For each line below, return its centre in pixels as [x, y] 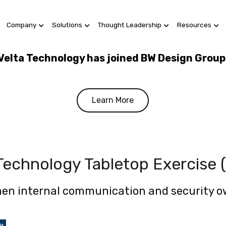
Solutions [67, 25]
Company [21, 25]
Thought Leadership [130, 25]
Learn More [112, 100]
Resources [194, 25]
